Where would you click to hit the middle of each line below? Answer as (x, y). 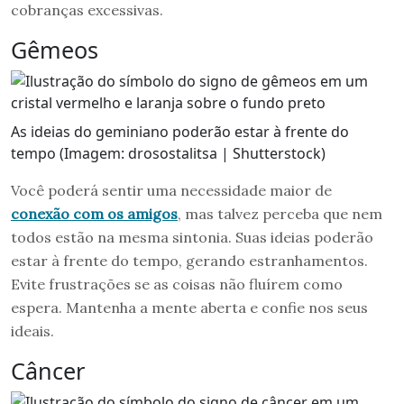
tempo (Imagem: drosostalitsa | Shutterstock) (168, 153)
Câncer (48, 370)
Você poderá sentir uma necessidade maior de (171, 190)
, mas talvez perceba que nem (280, 213)
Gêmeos (55, 49)
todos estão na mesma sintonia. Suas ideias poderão (192, 237)
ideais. (32, 331)
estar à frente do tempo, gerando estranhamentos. (189, 260)
